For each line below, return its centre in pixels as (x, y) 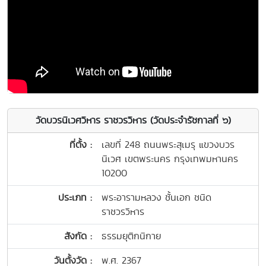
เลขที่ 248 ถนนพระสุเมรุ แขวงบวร (168, 144)
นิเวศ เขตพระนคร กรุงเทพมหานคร (170, 159)
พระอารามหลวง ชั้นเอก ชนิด (156, 197)
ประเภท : (75, 197)
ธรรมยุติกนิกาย (131, 236)
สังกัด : (78, 236)
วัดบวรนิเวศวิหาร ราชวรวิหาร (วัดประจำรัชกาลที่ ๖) (133, 120)
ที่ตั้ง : (81, 144)
